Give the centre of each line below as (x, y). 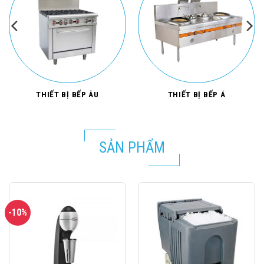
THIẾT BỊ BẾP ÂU (67, 95)
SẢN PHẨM (132, 147)
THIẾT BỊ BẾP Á (197, 95)
